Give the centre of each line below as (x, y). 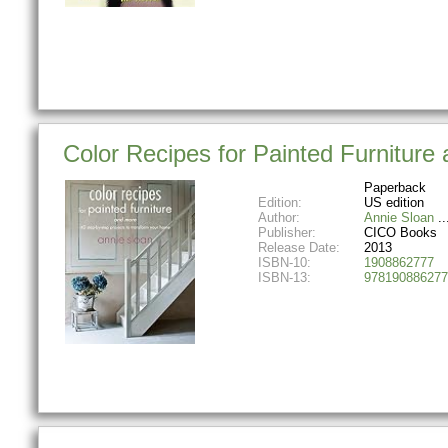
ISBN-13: (284, 278)
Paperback (394, 188)
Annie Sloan (398, 218)
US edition (393, 203)
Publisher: (286, 233)
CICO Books (400, 233)
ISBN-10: (284, 263)
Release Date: (298, 248)
